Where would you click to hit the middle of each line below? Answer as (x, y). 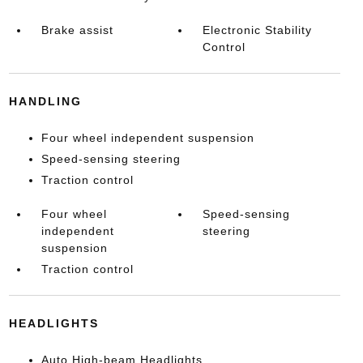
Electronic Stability (258, 30)
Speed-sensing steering (111, 158)
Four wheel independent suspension (147, 137)
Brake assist (77, 30)
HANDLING (45, 101)
